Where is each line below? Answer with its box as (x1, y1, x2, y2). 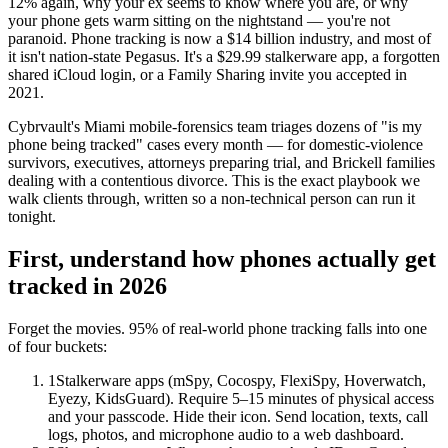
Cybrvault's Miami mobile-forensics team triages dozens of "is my (8, 118, 422, 136)
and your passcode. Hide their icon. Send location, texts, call (48, 408, 428, 426)
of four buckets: (8, 338, 107, 356)
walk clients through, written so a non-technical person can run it (8, 190, 415, 208)
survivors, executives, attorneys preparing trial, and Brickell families (8, 154, 435, 172)
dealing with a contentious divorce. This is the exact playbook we (8, 172, 420, 190)
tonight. (8, 208, 56, 226)
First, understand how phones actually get (8, 246, 436, 273)
